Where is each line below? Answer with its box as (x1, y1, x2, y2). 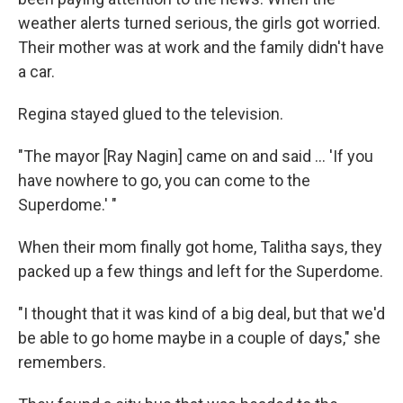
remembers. (18, 353, 106, 372)
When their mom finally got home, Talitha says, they (18, 237, 382, 257)
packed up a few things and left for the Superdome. (18, 262, 383, 282)
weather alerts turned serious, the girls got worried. (18, 13, 381, 33)
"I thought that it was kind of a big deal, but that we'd (18, 304, 385, 324)
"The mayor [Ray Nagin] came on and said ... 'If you (18, 147, 373, 166)
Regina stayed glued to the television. (18, 104, 283, 124)
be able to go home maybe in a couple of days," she (18, 328, 381, 348)
